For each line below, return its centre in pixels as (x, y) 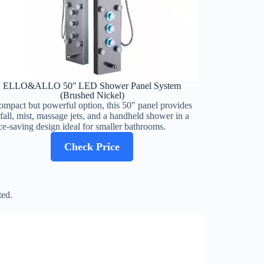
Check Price (92, 147)
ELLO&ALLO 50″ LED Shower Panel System (92, 86)
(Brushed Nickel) (92, 95)
